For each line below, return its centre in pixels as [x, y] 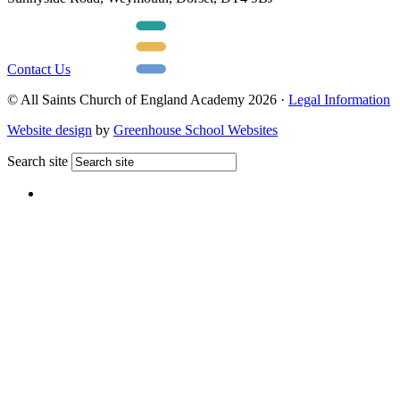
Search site [37, 162]
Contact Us [39, 70]
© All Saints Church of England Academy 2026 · [148, 100]
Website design [50, 130]
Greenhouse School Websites [196, 130]
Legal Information [339, 100]
